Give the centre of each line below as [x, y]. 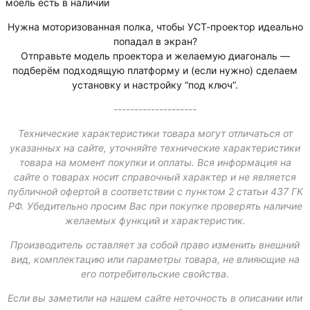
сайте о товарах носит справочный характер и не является [155, 177]
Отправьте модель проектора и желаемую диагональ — [155, 56]
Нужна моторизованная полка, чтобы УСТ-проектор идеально [155, 27]
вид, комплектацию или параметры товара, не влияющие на [155, 259]
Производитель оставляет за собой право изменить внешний [155, 245]
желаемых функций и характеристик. [155, 220]
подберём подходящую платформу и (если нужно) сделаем [155, 70]
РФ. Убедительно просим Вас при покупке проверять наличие [155, 206]
